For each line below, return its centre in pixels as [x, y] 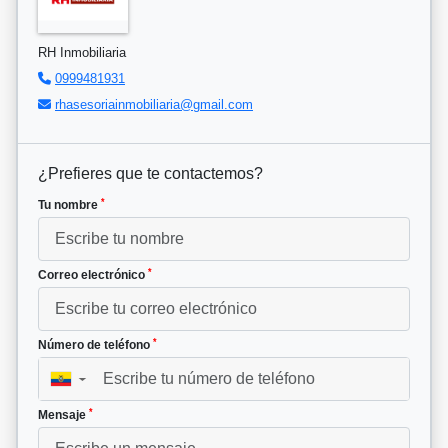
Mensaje [63, 415]
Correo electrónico [93, 275]
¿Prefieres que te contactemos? [150, 174]
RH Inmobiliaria [82, 53]
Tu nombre [69, 205]
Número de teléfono [95, 345]
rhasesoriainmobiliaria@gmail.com [154, 105]
